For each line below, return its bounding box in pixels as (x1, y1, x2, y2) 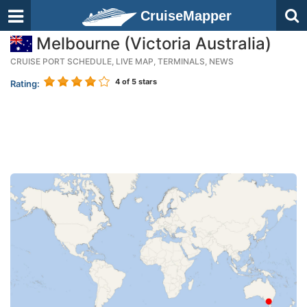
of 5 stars (120, 77, 157, 86)
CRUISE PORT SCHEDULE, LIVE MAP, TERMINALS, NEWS (10, 56, 234, 66)
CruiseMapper (140, 8, 232, 23)
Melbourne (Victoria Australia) (32, 34, 271, 53)
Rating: (10, 78, 40, 89)
